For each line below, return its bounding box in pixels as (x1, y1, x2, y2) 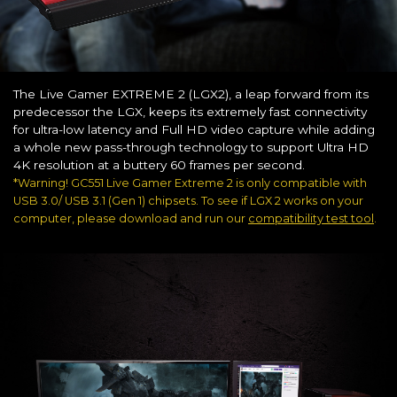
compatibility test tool (248, 212, 374, 226)
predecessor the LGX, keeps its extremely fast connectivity (13, 105, 367, 120)
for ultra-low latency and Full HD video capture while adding (13, 122, 375, 137)
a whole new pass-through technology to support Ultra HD (13, 140, 369, 155)
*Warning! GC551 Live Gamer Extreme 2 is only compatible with (13, 176, 367, 191)
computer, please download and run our (13, 212, 248, 226)
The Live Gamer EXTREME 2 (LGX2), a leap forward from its (13, 87, 369, 102)
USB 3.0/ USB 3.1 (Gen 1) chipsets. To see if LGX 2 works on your (13, 194, 363, 208)
